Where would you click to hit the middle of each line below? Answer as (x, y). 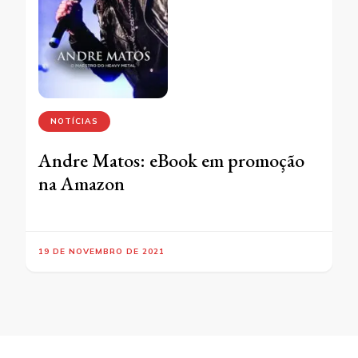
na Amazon (82, 184)
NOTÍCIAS (74, 121)
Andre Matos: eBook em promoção (171, 161)
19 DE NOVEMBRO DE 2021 (101, 252)
